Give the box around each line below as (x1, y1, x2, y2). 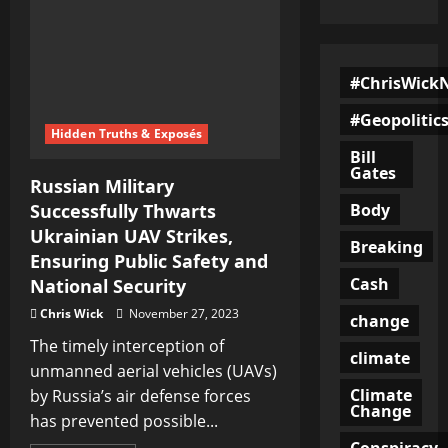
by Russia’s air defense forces (30, 384, 251, 407)
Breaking (349, 235, 423, 258)
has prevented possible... (30, 409, 218, 432)
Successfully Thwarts (30, 198, 216, 223)
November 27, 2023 (126, 304, 239, 322)
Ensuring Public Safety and (30, 248, 268, 273)
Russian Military (30, 173, 174, 198)
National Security (30, 273, 186, 298)
